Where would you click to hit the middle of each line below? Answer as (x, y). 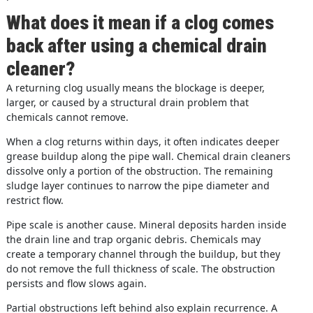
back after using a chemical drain (136, 45)
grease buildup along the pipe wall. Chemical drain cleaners (148, 156)
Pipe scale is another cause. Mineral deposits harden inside (146, 224)
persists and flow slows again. (76, 283)
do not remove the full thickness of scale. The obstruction (140, 268)
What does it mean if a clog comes (140, 22)
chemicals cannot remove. (67, 117)
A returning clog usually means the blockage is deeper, (135, 87)
